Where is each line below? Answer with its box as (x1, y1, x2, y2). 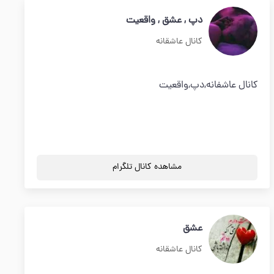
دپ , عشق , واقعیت (126, 13, 203, 28)
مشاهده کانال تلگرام (113, 161, 182, 174)
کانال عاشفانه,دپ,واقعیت (159, 78, 258, 93)
